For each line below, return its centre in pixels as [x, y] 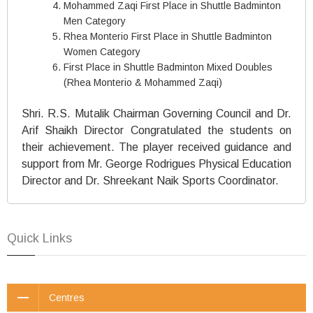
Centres [67, 298]
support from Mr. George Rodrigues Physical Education [156, 164]
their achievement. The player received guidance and [156, 147]
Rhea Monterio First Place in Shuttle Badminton [168, 36]
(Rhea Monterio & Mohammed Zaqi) [143, 82]
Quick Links [39, 238]
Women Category [102, 52]
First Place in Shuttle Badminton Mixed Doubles [168, 67]
